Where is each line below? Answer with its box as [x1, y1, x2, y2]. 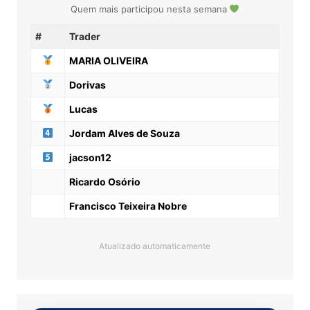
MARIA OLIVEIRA [69, 54, 148, 66]
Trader [69, 30, 100, 42]
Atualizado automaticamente [99, 240, 211, 251]
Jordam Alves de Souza [69, 127, 180, 139]
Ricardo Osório [69, 175, 140, 188]
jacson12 [69, 151, 111, 163]
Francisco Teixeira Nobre [69, 199, 187, 212]
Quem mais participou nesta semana [70, 3, 230, 15]
